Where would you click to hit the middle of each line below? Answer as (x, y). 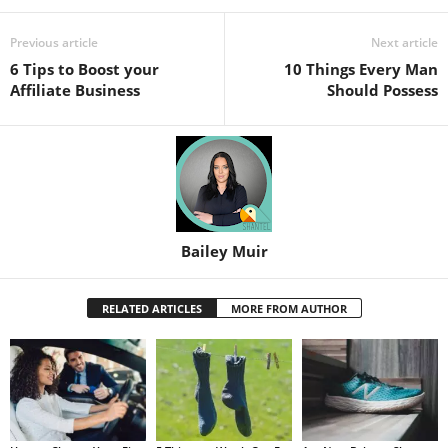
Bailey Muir (224, 250)
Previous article (54, 42)
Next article (404, 42)
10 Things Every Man (361, 68)
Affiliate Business (75, 89)
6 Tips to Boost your (84, 68)
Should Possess (382, 89)
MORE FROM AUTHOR (288, 308)
